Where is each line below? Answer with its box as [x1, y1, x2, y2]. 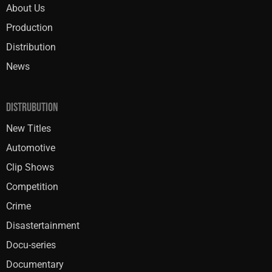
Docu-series [6, 239, 56, 251]
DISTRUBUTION [6, 100, 58, 114]
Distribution [6, 41, 56, 53]
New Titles [6, 123, 51, 134]
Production [6, 22, 53, 33]
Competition [6, 181, 58, 192]
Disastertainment [6, 220, 80, 231]
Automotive [6, 142, 55, 154]
